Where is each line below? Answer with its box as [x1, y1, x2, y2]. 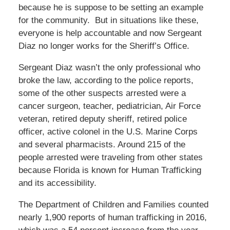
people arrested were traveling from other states [18, 152, 203, 162]
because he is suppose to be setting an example [18, 2, 203, 12]
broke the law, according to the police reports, [18, 75, 194, 85]
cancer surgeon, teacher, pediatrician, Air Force [18, 101, 201, 111]
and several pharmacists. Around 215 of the [18, 139, 185, 149]
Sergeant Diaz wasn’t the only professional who [18, 62, 200, 72]
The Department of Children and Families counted [18, 199, 208, 209]
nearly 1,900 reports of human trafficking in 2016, [18, 212, 207, 222]
